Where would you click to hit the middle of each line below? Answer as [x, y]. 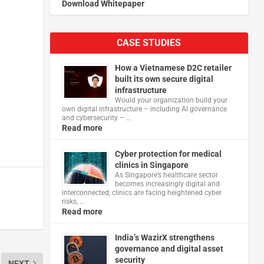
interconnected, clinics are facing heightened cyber [141, 192]
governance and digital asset [169, 248]
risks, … [73, 201]
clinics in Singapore [151, 165]
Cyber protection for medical [168, 154]
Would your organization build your [171, 100]
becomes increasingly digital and [167, 184]
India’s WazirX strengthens [164, 237]
